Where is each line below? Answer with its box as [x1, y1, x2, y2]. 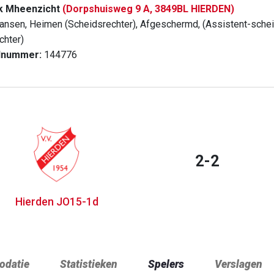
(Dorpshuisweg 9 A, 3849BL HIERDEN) [62, 3, 234, 15]
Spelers [148, 258, 184, 270]
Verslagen [215, 258, 262, 270]
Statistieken [60, 258, 117, 270]
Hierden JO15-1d [15, 196, 98, 208]
